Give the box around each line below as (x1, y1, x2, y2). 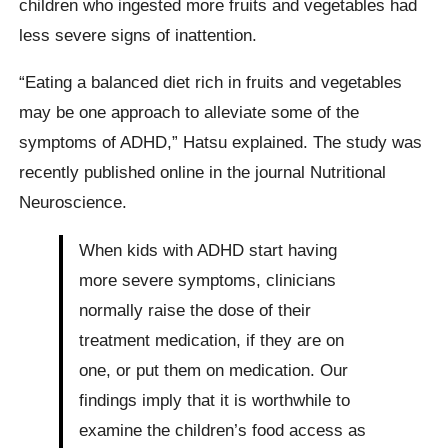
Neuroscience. (19, 192, 128, 213)
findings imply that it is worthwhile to (79, 389, 351, 410)
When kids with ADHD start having (79, 239, 338, 260)
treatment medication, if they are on (79, 329, 345, 350)
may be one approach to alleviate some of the (19, 102, 360, 123)
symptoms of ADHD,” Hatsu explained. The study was (19, 132, 423, 153)
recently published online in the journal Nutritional (19, 162, 387, 183)
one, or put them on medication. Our (79, 359, 349, 380)
